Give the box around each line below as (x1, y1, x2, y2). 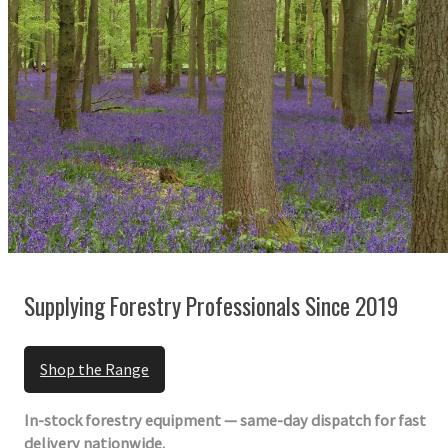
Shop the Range (40, 358, 150, 379)
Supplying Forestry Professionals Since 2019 (24, 287, 399, 323)
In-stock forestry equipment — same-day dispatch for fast (24, 409, 427, 430)
